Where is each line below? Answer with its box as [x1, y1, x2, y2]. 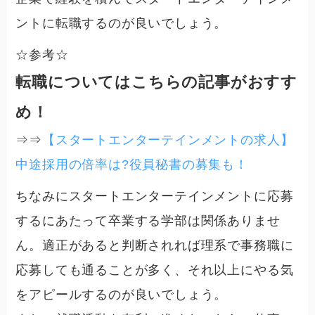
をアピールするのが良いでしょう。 [15, 288, 228, 302]
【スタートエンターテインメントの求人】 [42, 133, 294, 148]
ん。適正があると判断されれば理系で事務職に [15, 238, 294, 253]
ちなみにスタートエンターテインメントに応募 [15, 189, 294, 204]
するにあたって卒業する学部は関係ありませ [15, 214, 281, 229]
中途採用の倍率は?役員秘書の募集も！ [15, 157, 248, 172]
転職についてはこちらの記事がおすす [15, 74, 298, 91]
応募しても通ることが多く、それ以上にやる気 [15, 263, 294, 278]
